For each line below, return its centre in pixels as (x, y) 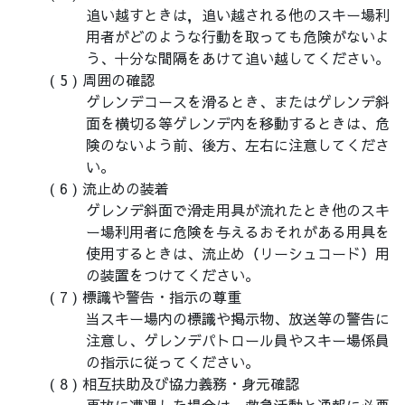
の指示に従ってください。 (173, 362)
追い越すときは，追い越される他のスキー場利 (238, 15)
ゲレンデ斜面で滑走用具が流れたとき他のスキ (238, 210)
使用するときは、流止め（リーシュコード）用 (238, 254)
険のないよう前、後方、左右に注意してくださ (238, 145)
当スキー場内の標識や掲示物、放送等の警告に (238, 319)
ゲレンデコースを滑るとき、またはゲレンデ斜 (238, 102)
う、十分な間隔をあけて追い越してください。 (238, 58)
